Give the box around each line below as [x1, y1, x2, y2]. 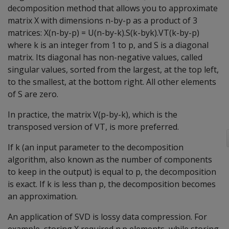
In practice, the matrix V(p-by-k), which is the [8, 109, 177, 120]
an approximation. [8, 191, 78, 202]
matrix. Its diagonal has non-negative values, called [8, 52, 202, 63]
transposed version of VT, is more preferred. [8, 121, 179, 132]
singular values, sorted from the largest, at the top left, [8, 64, 219, 75]
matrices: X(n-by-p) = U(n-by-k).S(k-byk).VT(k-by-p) [8, 27, 199, 38]
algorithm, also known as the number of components [8, 154, 212, 165]
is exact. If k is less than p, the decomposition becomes [8, 178, 216, 190]
